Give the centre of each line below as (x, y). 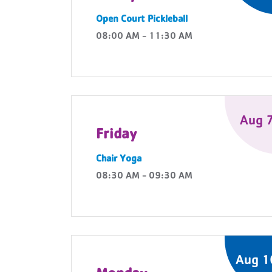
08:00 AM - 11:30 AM (144, 37)
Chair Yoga (119, 160)
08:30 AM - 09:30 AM (144, 177)
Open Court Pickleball (142, 20)
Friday (117, 135)
